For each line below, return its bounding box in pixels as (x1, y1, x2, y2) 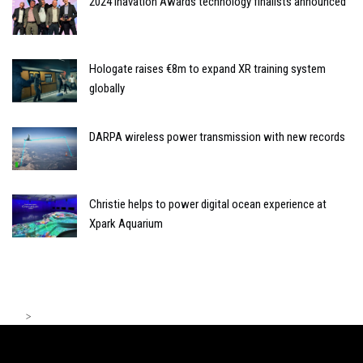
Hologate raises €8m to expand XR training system (89, 62, 326, 77)
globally (89, 81, 125, 96)
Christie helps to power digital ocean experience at (89, 196, 327, 211)
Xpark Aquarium (89, 216, 163, 231)
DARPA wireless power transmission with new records (89, 129, 345, 144)
